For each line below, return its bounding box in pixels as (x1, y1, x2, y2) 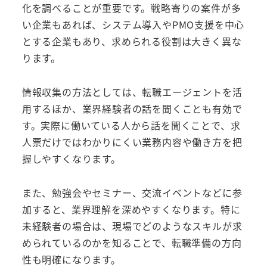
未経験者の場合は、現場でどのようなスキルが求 (21, 218, 243, 233)
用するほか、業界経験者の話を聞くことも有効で (21, 101, 243, 116)
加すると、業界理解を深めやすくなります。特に (21, 201, 241, 216)
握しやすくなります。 (21, 151, 121, 166)
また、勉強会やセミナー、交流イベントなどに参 (21, 185, 243, 200)
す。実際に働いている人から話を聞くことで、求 (21, 118, 241, 133)
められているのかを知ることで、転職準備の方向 (21, 235, 242, 250)
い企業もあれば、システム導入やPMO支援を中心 (21, 17, 245, 32)
